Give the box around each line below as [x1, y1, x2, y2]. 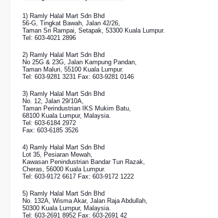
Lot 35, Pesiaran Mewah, [22, 151, 92, 158]
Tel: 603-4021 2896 [22, 34, 76, 41]
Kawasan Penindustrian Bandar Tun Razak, [22, 158, 145, 165]
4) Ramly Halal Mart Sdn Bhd [22, 144, 105, 151]
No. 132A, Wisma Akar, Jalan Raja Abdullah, [22, 197, 147, 204]
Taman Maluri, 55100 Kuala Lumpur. [22, 66, 124, 73]
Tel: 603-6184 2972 [22, 119, 76, 127]
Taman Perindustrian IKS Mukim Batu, [22, 105, 131, 112]
